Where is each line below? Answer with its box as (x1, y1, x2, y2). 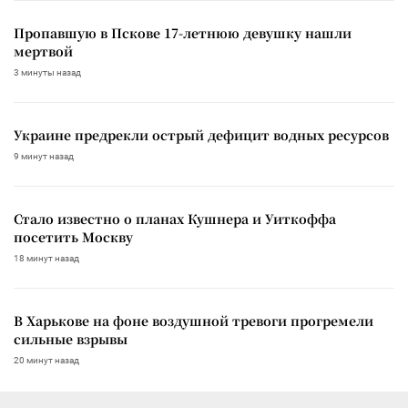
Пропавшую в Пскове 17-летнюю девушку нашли (14, 24, 352, 43)
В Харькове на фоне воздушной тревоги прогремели (14, 311, 373, 331)
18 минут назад (14, 253, 79, 264)
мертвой (14, 42, 73, 61)
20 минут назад (14, 355, 79, 366)
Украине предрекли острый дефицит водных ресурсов (14, 126, 389, 145)
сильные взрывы (14, 330, 127, 349)
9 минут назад (14, 151, 74, 162)
